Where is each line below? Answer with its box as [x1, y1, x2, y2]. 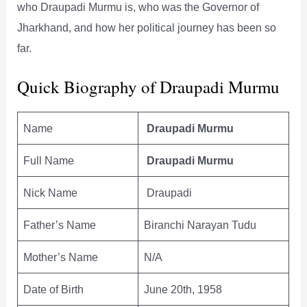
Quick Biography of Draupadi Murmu [17, 75, 280, 99]
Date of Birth [23, 283, 84, 296]
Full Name [23, 154, 75, 167]
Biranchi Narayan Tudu [144, 219, 257, 232]
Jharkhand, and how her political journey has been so [17, 21, 277, 34]
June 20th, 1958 [144, 283, 223, 296]
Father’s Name [23, 219, 97, 232]
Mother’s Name [23, 251, 99, 264]
